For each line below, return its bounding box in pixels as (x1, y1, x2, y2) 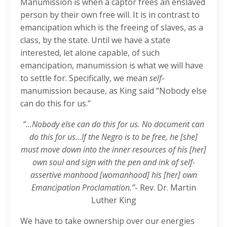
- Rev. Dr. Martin (134, 182, 196, 194)
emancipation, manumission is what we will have (20, 60, 203, 71)
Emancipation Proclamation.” (31, 182, 135, 194)
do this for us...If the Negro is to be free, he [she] (29, 131, 198, 143)
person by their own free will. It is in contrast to (20, 9, 200, 21)
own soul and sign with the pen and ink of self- (32, 157, 195, 168)
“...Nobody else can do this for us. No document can (23, 119, 204, 130)
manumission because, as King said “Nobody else (20, 85, 207, 97)
